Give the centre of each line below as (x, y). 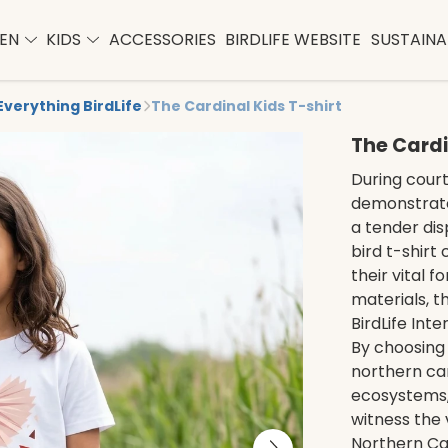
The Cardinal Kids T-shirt (246, 106)
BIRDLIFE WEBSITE (293, 39)
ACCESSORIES (162, 39)
